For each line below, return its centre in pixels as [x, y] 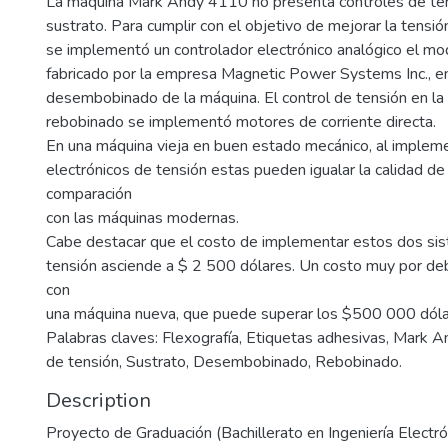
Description [98, 400]
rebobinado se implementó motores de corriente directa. [241, 122]
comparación [89, 194]
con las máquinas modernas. [142, 218]
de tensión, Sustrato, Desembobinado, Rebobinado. [224, 362]
